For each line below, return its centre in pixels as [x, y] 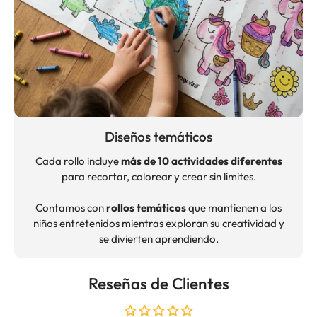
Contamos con [71, 208]
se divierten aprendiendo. [158, 239]
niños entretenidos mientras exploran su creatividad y [158, 223]
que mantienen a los [234, 208]
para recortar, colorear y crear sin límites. [158, 177]
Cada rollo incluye [78, 161]
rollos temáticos [146, 208]
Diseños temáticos [158, 137]
